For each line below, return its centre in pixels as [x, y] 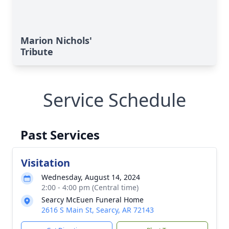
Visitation [45, 163]
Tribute [37, 52]
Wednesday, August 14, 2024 [91, 177]
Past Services [60, 135]
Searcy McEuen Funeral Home [93, 200]
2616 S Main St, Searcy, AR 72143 [98, 210]
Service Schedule [114, 100]
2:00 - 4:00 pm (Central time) [90, 187]
